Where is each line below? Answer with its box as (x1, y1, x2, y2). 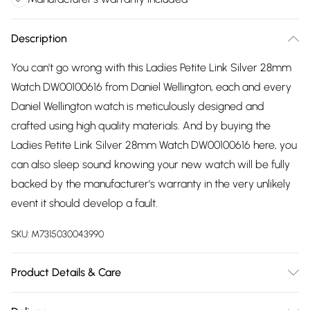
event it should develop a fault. (11, 197, 158, 210)
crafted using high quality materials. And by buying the (11, 119, 271, 132)
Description (11, 32, 67, 45)
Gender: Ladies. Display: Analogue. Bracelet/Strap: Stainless (11, 295, 297, 308)
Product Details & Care (11, 266, 121, 279)
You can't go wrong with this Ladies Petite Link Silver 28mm (11, 61, 291, 74)
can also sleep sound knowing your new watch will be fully (11, 158, 290, 171)
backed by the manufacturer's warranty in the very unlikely (11, 177, 291, 190)
